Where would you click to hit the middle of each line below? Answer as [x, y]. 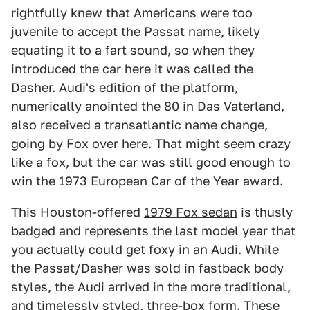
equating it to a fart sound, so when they [133, 50]
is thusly [265, 212]
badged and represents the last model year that [153, 231]
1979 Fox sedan [191, 212]
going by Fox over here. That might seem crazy [151, 144]
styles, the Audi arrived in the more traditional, [151, 287]
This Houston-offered [77, 212]
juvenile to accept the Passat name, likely [136, 31]
